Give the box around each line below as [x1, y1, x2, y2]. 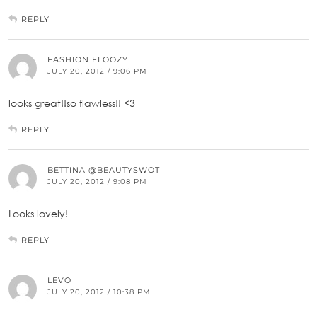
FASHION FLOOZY [47, 54, 128, 64]
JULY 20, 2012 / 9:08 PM [47, 176, 147, 186]
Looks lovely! [8, 207, 68, 219]
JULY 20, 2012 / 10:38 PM [47, 287, 151, 296]
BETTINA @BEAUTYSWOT [47, 164, 160, 175]
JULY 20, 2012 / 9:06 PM [47, 66, 147, 76]
